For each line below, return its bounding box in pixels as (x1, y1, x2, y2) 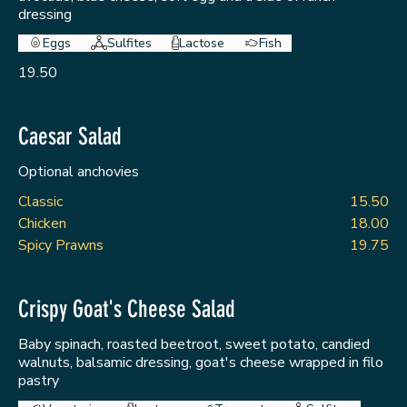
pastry (18, 371, 59, 392)
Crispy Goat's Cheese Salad (18, 295, 235, 324)
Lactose (179, 34, 225, 52)
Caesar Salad (18, 123, 122, 152)
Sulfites (106, 34, 152, 52)
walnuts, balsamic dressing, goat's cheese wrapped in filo (18, 352, 383, 373)
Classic (18, 192, 63, 213)
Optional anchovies (18, 162, 139, 183)
